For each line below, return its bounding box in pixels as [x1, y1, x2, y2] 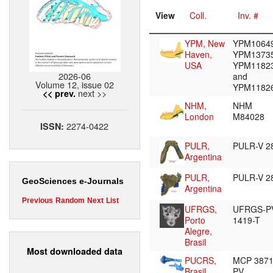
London [185, 110, 214, 123]
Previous [22, 196, 53, 205]
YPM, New [185, 37, 225, 50]
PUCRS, [185, 254, 216, 267]
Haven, [185, 48, 212, 61]
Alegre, [185, 225, 212, 238]
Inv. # [238, 9, 258, 22]
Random [55, 196, 85, 205]
